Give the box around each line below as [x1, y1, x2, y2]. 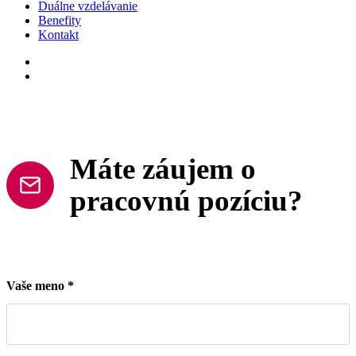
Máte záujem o [70, 152, 256, 185]
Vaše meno [6, 279, 68, 293]
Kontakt [38, 28, 79, 42]
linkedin [37, 68, 78, 83]
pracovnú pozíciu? [70, 184, 303, 217]
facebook [37, 54, 83, 68]
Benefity [38, 14, 81, 28]
